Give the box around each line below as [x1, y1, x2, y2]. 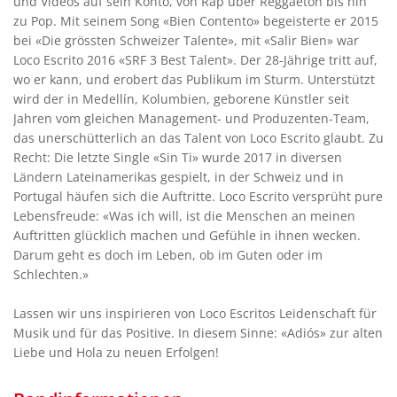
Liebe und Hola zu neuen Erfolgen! [13, 344, 219, 362]
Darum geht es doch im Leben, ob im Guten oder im [13, 246, 323, 264]
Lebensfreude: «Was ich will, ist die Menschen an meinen [13, 207, 355, 225]
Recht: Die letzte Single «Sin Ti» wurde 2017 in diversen [13, 149, 342, 167]
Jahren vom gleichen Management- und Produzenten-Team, [13, 110, 370, 128]
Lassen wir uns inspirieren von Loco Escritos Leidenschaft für [13, 305, 377, 323]
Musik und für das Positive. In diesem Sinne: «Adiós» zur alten [13, 324, 383, 342]
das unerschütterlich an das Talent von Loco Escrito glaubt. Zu [13, 129, 384, 147]
